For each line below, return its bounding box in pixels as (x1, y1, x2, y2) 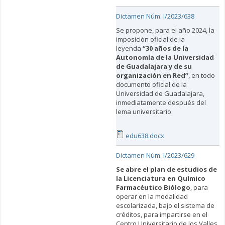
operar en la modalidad (116, 192, 188, 201)
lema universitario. (116, 107, 173, 117)
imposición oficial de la (116, 35, 185, 44)
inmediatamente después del (116, 98, 206, 107)
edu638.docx (125, 131, 164, 141)
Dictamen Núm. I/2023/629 (116, 151, 194, 160)
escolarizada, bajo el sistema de (116, 201, 214, 210)
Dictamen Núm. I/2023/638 (116, 12, 194, 21)
